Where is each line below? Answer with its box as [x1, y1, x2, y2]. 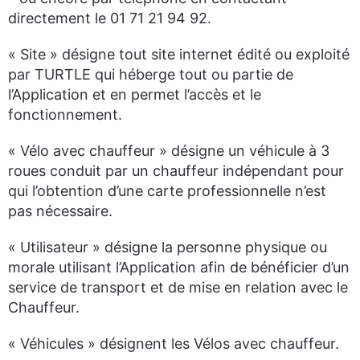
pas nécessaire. [8, 202, 112, 219]
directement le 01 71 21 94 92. [8, 10, 211, 27]
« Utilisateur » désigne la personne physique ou [8, 239, 327, 256]
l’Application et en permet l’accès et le [8, 86, 261, 103]
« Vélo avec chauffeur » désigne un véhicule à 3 [8, 142, 329, 159]
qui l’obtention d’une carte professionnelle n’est [8, 182, 326, 199]
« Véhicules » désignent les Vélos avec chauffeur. [8, 335, 339, 352]
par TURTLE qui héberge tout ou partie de [8, 66, 293, 83]
